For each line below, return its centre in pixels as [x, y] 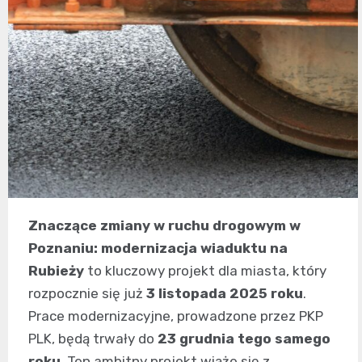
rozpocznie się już [87, 294]
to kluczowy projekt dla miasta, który [205, 271]
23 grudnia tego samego [244, 339]
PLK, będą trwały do [93, 339]
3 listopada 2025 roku [225, 294]
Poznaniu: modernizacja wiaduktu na [158, 248]
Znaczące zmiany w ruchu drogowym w [164, 226]
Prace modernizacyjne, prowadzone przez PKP [176, 316]
